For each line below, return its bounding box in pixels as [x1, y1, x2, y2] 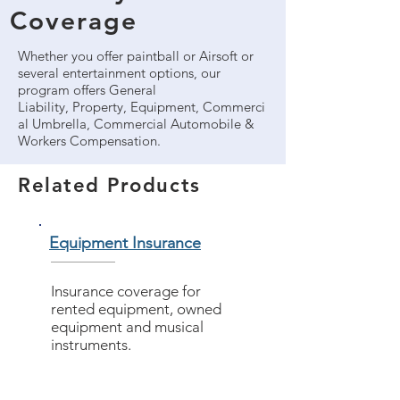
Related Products [18, 173, 201, 197]
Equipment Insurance [49, 233, 201, 253]
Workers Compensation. [18, 132, 164, 149]
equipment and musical [51, 318, 204, 336]
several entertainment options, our [18, 64, 221, 81]
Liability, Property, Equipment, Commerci [18, 98, 265, 115]
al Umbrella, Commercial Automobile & [18, 115, 254, 132]
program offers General [18, 81, 156, 98]
